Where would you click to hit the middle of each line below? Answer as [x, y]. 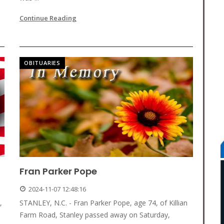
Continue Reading [48, 18]
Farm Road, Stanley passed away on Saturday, [95, 215]
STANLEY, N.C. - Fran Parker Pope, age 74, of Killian [103, 203]
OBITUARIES [42, 63]
